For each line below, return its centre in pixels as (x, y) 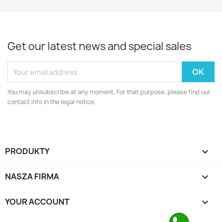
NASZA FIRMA (32, 176)
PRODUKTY (27, 151)
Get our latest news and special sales (99, 46)
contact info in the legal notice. (52, 102)
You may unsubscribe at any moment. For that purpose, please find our (109, 92)
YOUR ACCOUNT (37, 202)
